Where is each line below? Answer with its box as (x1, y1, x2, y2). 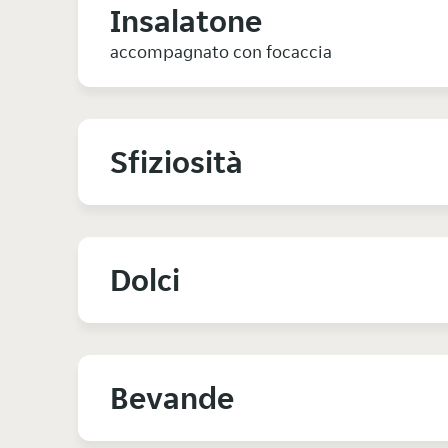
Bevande (110, 378, 234, 419)
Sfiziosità (110, 142, 243, 183)
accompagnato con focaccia (110, 40, 332, 64)
